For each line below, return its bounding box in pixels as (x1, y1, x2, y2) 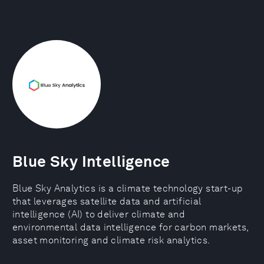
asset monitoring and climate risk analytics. (12, 235, 210, 246)
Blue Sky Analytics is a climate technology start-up (12, 183, 243, 194)
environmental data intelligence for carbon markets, (12, 222, 249, 233)
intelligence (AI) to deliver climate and (12, 209, 185, 220)
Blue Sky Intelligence (12, 152, 170, 170)
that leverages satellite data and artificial (12, 196, 202, 207)
